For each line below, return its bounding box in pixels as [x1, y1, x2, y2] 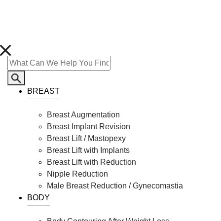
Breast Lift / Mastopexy [47, 134, 126, 143]
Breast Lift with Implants [47, 146, 130, 155]
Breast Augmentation [47, 110, 120, 119]
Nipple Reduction [47, 170, 108, 179]
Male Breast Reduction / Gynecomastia [47, 182, 183, 190]
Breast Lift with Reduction [47, 158, 136, 167]
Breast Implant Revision [47, 122, 130, 131]
